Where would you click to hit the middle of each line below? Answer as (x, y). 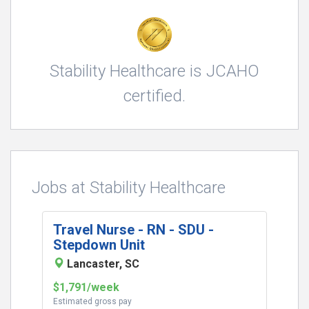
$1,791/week (86, 287)
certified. (154, 96)
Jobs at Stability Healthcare (129, 188)
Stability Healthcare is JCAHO (154, 71)
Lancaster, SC (103, 264)
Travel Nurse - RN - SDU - (133, 230)
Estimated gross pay (92, 301)
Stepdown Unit (99, 245)
